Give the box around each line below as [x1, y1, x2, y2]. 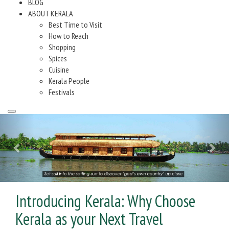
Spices [49, 53, 67, 63]
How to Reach [49, 31, 88, 41]
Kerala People [49, 76, 89, 86]
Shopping [49, 42, 76, 52]
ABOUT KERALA [28, 8, 73, 18]
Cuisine [49, 64, 69, 75]
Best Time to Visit [49, 19, 102, 30]
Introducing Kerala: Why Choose [15, 190, 195, 212]
